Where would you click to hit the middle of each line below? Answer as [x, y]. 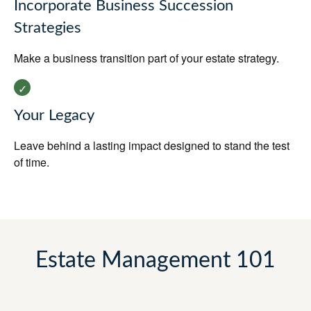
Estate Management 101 [155, 260]
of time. [32, 162]
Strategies [48, 28]
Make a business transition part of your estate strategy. [146, 58]
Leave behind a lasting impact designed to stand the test [152, 145]
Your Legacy [54, 116]
